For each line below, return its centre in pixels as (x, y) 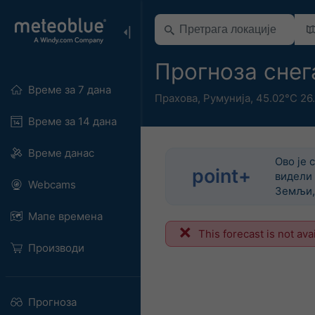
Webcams (52, 185)
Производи (56, 248)
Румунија (227, 98)
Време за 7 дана (69, 90)
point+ (222, 176)
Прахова (176, 98)
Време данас (61, 153)
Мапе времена (65, 216)
